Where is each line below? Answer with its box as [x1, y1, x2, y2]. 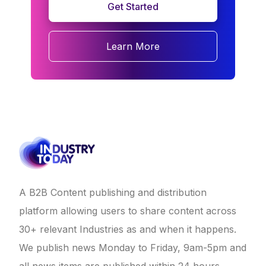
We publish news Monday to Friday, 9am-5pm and [19, 242, 246, 254]
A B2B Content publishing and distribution [19, 186, 207, 199]
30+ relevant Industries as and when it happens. [19, 223, 236, 236]
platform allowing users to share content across [19, 205, 236, 217]
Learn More [106, 40, 160, 53]
